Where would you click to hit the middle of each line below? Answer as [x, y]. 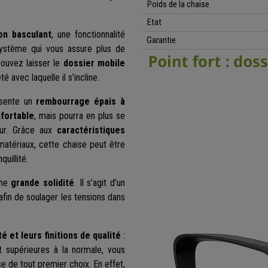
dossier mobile [94, 63]
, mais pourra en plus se [80, 116]
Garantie [159, 40]
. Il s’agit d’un [100, 183]
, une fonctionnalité [88, 35]
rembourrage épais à [81, 102]
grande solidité [42, 183]
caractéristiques [91, 130]
